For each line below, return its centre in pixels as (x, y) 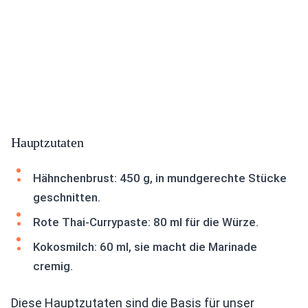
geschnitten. (67, 197)
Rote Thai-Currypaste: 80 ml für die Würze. (146, 222)
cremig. (53, 266)
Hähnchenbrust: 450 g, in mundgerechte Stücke (160, 178)
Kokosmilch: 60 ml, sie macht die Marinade (145, 247)
